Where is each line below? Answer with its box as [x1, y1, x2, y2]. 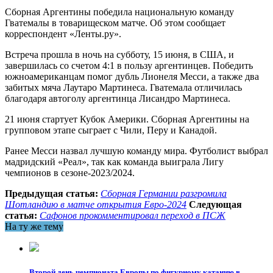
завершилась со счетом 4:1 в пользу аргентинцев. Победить [5, 60, 253, 71]
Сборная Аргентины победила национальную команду [5, 6, 234, 17]
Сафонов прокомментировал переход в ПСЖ [40, 210, 225, 221]
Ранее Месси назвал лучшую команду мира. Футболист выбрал [5, 145, 268, 156]
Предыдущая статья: [5, 188, 98, 199]
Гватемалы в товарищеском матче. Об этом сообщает [5, 17, 225, 28]
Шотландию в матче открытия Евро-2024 [5, 199, 186, 210]
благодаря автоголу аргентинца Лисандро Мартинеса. [5, 93, 230, 104]
